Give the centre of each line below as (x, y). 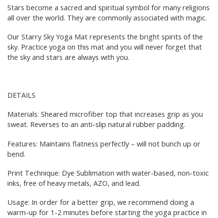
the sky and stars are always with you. (68, 57)
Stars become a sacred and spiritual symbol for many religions (109, 7)
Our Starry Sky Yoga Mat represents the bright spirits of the (105, 36)
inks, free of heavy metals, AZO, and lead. (74, 183)
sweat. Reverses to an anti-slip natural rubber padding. (96, 124)
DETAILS (21, 95)
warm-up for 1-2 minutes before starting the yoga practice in (107, 212)
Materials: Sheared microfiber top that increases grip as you (105, 114)
